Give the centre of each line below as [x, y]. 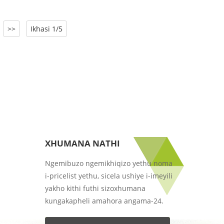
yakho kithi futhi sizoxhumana [95, 188]
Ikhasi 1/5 [46, 29]
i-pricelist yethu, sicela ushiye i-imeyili [108, 176]
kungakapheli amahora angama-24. [104, 201]
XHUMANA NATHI [82, 143]
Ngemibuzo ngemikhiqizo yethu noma [108, 163]
